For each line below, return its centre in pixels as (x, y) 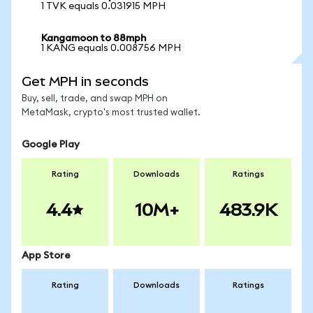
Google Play (51, 145)
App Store (46, 256)
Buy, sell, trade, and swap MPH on (95, 99)
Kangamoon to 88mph (94, 38)
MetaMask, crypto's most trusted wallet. (111, 113)
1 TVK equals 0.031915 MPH (103, 6)
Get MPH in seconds (85, 81)
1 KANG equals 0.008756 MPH (111, 48)
